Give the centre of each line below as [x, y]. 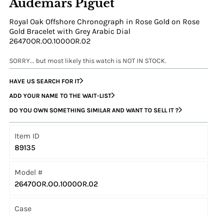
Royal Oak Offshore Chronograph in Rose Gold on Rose [105, 22]
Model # [29, 172]
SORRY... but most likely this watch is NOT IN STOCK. [88, 61]
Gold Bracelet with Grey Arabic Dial [70, 31]
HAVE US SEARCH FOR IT [45, 81]
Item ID [27, 136]
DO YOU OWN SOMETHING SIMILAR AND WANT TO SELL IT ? [94, 110]
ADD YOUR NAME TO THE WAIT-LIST [61, 95]
